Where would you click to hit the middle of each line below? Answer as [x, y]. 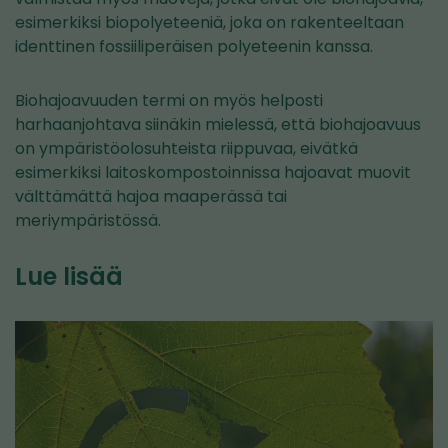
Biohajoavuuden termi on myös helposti [169, 100]
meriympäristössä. [88, 220]
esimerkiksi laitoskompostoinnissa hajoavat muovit [213, 172]
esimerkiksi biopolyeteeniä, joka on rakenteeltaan [209, 22]
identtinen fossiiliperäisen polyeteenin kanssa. [194, 46]
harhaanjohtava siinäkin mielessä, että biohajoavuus [218, 124]
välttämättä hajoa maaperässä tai [151, 196]
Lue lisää [69, 276]
